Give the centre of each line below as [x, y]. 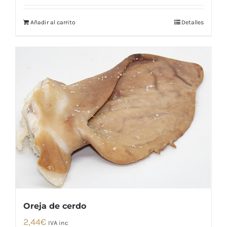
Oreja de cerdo [55, 206]
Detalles [193, 23]
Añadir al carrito [53, 23]
